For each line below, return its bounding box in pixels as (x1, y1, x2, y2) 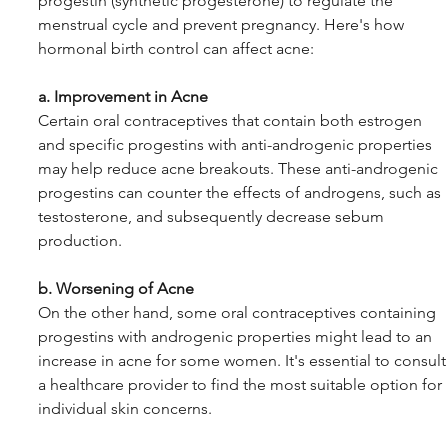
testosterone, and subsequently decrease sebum (38, 207, 388, 227)
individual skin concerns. (38, 399, 212, 419)
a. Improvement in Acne (38, 87, 208, 107)
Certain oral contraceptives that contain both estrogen (38, 111, 426, 131)
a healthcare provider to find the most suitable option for (38, 375, 446, 395)
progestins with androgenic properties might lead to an (38, 327, 436, 347)
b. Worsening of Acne (38, 279, 194, 299)
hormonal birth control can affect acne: (38, 39, 314, 59)
